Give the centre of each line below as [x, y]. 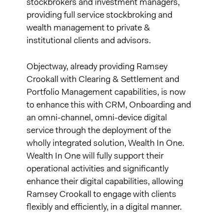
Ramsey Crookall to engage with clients [102, 195]
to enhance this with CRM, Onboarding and [109, 106]
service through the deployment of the [99, 131]
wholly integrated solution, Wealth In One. [106, 144]
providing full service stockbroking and [100, 16]
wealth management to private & [89, 28]
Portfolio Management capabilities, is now [106, 93]
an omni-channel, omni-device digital [97, 118]
